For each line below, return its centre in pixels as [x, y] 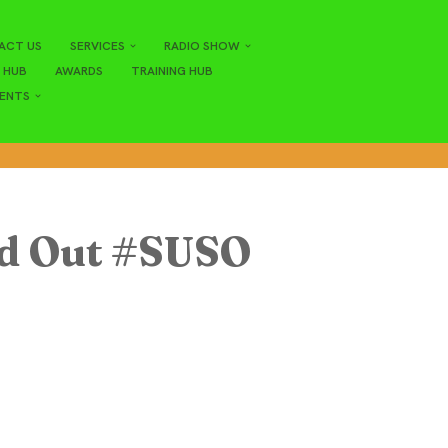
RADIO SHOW [201, 46]
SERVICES [97, 46]
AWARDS [78, 71]
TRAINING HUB [171, 71]
